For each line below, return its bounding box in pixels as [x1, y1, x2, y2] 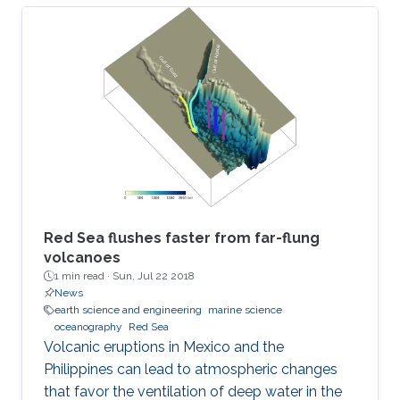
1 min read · [54, 270, 112, 282]
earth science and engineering [54, 304, 202, 316]
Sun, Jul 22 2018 [112, 270, 195, 282]
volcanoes [44, 249, 121, 266]
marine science [208, 304, 282, 316]
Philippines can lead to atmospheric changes [44, 361, 337, 378]
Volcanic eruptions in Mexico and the [44, 338, 284, 355]
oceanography [54, 321, 122, 333]
